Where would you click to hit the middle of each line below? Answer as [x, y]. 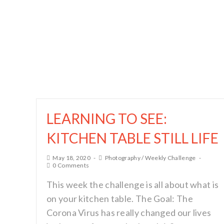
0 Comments [71, 165]
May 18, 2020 [71, 158]
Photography [122, 158]
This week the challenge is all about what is [133, 184]
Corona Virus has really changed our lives [129, 212]
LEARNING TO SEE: [107, 118]
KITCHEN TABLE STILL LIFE [132, 138]
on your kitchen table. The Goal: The [120, 198]
